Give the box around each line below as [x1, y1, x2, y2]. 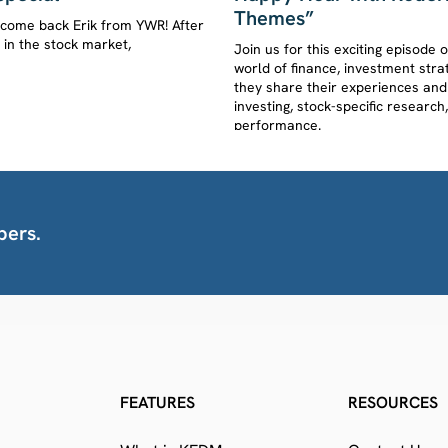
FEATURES [120, 391, 195, 413]
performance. [234, 115, 321, 134]
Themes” [234, 4, 314, 31]
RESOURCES [348, 391, 438, 413]
